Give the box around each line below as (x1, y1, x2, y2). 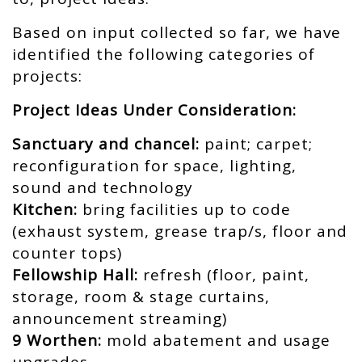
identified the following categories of (12, 44, 315, 65)
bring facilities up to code (78, 199, 291, 220)
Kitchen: (12, 199, 78, 220)
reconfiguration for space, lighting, (12, 155, 297, 176)
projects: (12, 65, 82, 86)
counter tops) (12, 242, 122, 263)
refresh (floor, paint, (138, 264, 309, 285)
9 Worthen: (12, 330, 102, 351)
